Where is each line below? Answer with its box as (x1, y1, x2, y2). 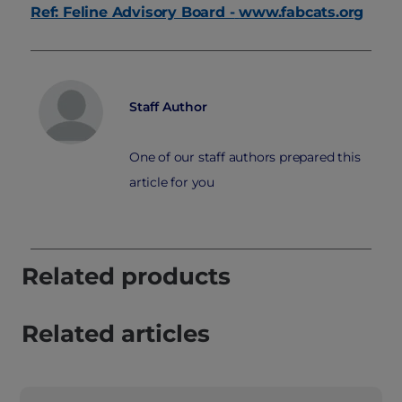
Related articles (22, 319, 210, 349)
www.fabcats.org (239, 4, 364, 22)
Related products (22, 262, 231, 292)
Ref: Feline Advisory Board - (31, 4, 235, 22)
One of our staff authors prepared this (129, 149, 361, 166)
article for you (129, 174, 215, 191)
